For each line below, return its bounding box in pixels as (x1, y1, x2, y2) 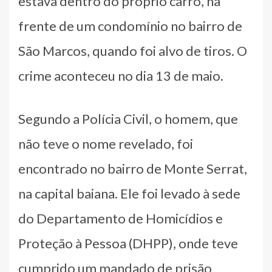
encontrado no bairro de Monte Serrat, (18, 160, 247, 177)
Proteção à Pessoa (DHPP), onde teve (18, 235, 238, 252)
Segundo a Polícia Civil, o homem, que (18, 110, 238, 127)
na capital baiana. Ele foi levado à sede (18, 185, 240, 202)
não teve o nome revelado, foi (18, 135, 193, 152)
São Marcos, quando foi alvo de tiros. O (18, 42, 247, 59)
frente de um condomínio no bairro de (18, 18, 242, 35)
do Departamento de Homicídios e (18, 210, 223, 227)
